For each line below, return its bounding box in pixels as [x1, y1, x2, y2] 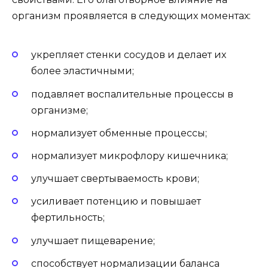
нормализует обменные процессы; [31, 127, 207, 139]
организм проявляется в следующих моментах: [12, 10, 251, 22]
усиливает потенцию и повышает [31, 196, 201, 208]
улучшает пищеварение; [31, 234, 155, 246]
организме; [31, 104, 88, 116]
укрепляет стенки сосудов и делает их [31, 49, 226, 61]
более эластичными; [31, 65, 134, 77]
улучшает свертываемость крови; [31, 173, 199, 185]
